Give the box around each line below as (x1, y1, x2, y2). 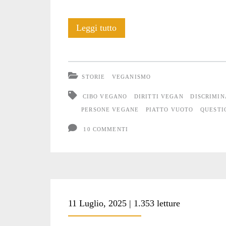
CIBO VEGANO (82, 93, 128, 99)
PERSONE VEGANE (81, 106, 139, 112)
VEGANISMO (111, 73, 151, 80)
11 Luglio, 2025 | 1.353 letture (68, 198, 180, 209)
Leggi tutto (76, 23, 117, 33)
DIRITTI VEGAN (134, 93, 184, 99)
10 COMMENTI (83, 126, 129, 132)
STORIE (82, 73, 105, 80)
